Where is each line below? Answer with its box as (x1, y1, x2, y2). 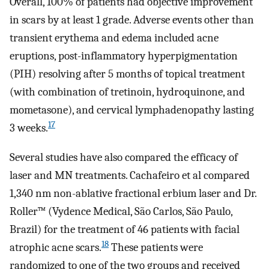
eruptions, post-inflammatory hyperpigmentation (10, 49, 238, 63)
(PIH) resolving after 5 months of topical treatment (10, 67, 245, 81)
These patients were (109, 241, 203, 255)
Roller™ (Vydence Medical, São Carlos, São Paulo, (10, 205, 232, 219)
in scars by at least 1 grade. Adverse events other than (10, 13, 254, 27)
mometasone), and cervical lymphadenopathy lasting (10, 103, 254, 117)
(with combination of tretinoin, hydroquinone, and (10, 85, 245, 99)
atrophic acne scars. (10, 241, 101, 255)
